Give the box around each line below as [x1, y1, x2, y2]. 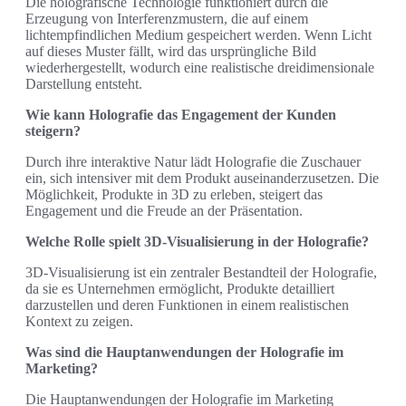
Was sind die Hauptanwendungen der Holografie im [25, 343, 343, 360]
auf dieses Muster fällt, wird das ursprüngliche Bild [25, 43, 316, 59]
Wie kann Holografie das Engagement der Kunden [25, 106, 336, 122]
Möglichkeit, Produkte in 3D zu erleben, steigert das [25, 186, 323, 202]
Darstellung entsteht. [25, 75, 142, 92]
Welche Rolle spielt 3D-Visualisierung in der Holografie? [25, 233, 369, 249]
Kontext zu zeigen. [25, 313, 133, 329]
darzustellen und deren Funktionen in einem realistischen [25, 296, 349, 313]
